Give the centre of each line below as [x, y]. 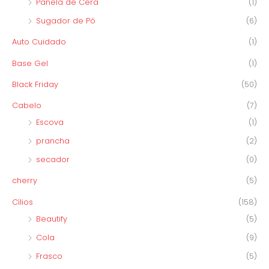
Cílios [23, 202]
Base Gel [30, 63]
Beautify [52, 219]
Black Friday [35, 84]
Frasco [49, 256]
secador [53, 160]
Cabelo [27, 105]
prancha [53, 141]
